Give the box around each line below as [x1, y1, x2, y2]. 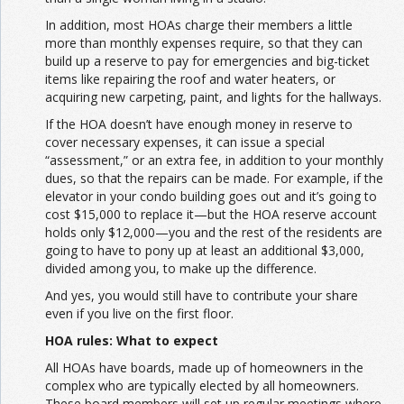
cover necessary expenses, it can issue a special [45, 133, 325, 151]
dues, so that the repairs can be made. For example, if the [45, 170, 383, 188]
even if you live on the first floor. [45, 305, 234, 323]
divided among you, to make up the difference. [45, 260, 317, 278]
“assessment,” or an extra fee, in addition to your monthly [45, 151, 383, 170]
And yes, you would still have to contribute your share [45, 287, 358, 305]
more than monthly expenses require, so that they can [45, 34, 363, 52]
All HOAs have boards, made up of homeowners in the [45, 359, 363, 377]
